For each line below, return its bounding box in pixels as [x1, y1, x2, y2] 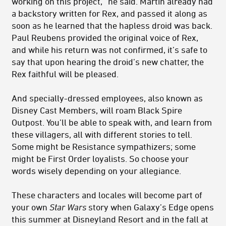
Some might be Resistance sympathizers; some [12, 141, 196, 151]
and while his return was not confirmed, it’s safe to [12, 44, 207, 54]
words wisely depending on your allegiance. [12, 165, 181, 176]
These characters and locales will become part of [12, 189, 202, 200]
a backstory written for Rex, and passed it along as [12, 8, 207, 18]
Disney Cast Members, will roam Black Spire [12, 104, 182, 115]
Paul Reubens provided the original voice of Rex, [12, 32, 198, 42]
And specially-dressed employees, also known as [12, 92, 203, 103]
